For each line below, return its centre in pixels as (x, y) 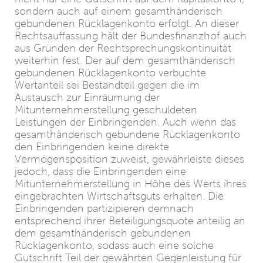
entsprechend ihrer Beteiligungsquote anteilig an (130, 221)
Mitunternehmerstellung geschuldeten (106, 110)
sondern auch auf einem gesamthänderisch (119, 11)
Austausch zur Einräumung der (87, 97)
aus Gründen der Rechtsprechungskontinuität (123, 48)
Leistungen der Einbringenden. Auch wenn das (125, 122)
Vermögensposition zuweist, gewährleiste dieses (129, 159)
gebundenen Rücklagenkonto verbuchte (110, 73)
